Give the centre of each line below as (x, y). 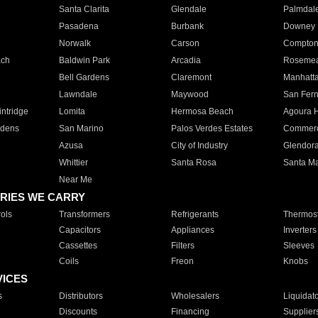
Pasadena (78, 26)
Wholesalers (195, 296)
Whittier (73, 163)
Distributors (81, 296)
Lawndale (78, 94)
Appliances (192, 230)
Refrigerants (194, 214)
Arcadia (186, 60)
